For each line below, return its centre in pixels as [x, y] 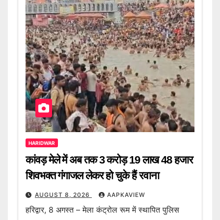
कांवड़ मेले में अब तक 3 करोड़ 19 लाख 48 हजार [109, 160]
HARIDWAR [42, 143]
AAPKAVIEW [126, 194]
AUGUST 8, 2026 [63, 194]
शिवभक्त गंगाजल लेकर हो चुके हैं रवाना [92, 175]
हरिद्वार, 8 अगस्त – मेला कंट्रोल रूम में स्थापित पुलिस [102, 209]
